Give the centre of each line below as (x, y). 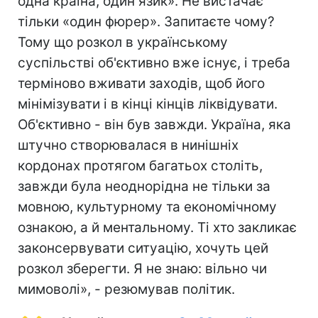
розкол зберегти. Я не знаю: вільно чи (142, 268)
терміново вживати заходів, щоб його (141, 83)
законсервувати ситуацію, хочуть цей (143, 248)
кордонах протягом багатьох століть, (140, 165)
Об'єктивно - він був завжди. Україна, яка (154, 124)
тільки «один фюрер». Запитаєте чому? (146, 21)
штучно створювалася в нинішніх (128, 145)
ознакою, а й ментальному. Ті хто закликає (157, 227)
